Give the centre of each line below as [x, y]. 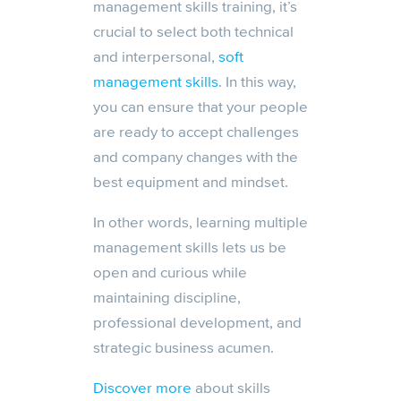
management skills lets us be [190, 248]
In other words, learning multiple [200, 223]
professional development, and [197, 323]
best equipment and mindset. [191, 183]
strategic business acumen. [183, 348]
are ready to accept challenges [196, 132]
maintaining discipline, [167, 298]
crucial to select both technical [193, 32]
